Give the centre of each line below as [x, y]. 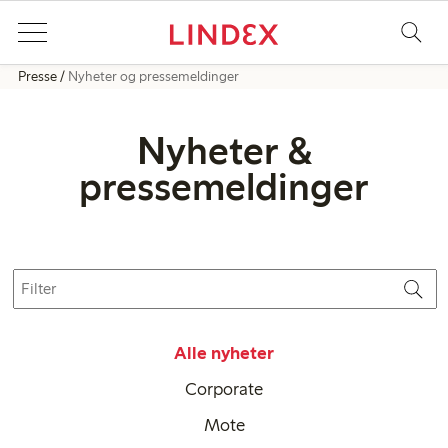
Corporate [224, 389]
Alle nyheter [224, 353]
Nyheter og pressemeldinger [153, 76]
